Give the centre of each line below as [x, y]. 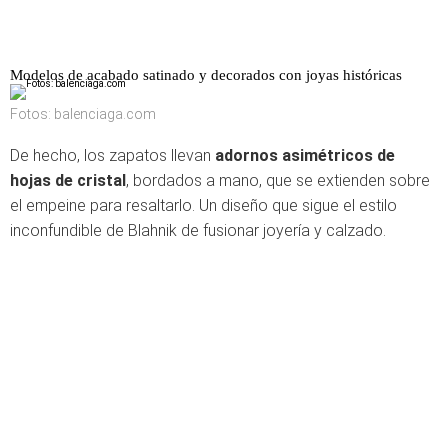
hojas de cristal [68, 180]
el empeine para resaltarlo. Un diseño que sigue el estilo [203, 205]
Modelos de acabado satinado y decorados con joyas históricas [206, 75]
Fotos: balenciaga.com [83, 114]
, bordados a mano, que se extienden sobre [278, 180]
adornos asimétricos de [305, 155]
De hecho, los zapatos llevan [112, 155]
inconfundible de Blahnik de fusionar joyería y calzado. [200, 230]
